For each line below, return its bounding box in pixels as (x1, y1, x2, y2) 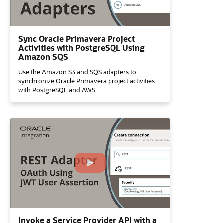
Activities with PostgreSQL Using (18, 42, 145, 53)
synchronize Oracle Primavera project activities (18, 76, 155, 85)
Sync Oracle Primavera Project (18, 33, 135, 44)
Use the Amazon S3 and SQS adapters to (18, 67, 136, 76)
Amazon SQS (18, 51, 68, 62)
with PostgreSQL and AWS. (18, 85, 97, 94)
